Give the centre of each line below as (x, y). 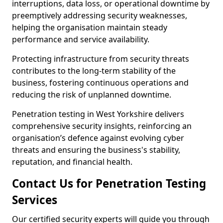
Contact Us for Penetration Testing (109, 183)
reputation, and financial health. (72, 162)
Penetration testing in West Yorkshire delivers (98, 114)
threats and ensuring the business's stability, (96, 150)
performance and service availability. (82, 39)
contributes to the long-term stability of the (94, 71)
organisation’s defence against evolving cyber (98, 138)
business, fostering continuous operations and (100, 83)
